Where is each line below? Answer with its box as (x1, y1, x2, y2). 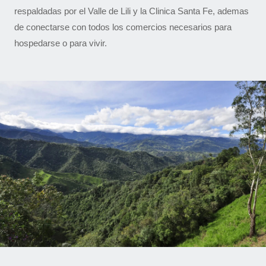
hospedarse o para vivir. (14, 38, 107, 48)
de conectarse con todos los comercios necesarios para (14, 22, 232, 32)
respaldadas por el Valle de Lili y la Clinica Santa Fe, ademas (14, 6, 249, 16)
